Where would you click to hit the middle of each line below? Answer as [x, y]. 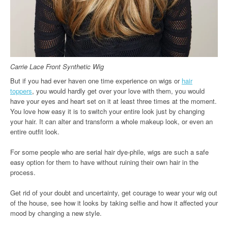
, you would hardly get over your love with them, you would [118, 91]
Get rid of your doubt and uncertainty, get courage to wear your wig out [114, 193]
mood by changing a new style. [56, 213]
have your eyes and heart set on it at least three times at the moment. [113, 101]
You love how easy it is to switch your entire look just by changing [107, 111]
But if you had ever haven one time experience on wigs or [96, 81]
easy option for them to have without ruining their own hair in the [104, 162]
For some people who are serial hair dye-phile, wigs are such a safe [109, 152]
